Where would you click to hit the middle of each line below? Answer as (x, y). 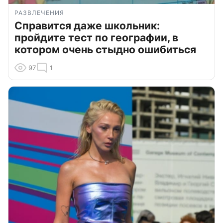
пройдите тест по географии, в (96, 37)
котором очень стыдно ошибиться (105, 49)
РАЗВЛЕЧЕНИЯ (39, 12)
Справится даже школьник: (87, 25)
